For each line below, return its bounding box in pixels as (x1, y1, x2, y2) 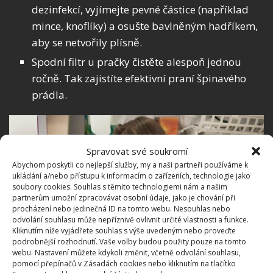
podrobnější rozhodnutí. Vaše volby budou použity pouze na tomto (12, 236, 246, 247)
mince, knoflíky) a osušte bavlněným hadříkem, (32, 19, 258, 34)
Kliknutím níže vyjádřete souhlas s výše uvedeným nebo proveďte (12, 225, 236, 236)
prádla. (32, 88, 67, 102)
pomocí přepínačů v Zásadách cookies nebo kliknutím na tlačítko (12, 258, 236, 269)
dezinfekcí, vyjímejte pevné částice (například (32, 2, 249, 17)
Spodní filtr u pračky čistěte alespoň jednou (32, 55, 241, 69)
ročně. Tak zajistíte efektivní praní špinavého (32, 71, 246, 86)
